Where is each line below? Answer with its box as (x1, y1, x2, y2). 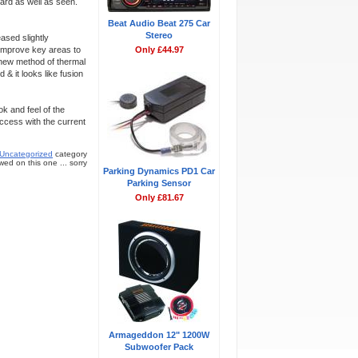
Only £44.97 (134, 45, 184, 54)
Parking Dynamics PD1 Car (103, 166, 215, 176)
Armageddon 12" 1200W (109, 330, 209, 340)
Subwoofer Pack (125, 342, 193, 352)
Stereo (145, 30, 173, 40)
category (53, 149, 87, 158)
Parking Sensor (127, 178, 191, 188)
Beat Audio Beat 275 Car (108, 18, 210, 28)
